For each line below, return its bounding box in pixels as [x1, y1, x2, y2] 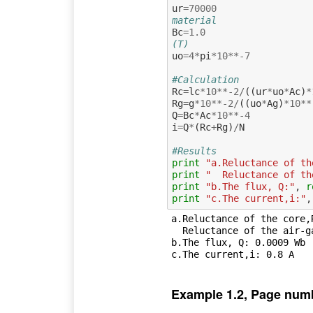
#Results [171, 145, 217, 156]
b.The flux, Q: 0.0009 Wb [170, 237, 305, 249]
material [171, 14, 217, 26]
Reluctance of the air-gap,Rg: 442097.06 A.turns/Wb [170, 225, 182, 237]
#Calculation [171, 73, 239, 85]
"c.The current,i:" [205, 192, 306, 204]
